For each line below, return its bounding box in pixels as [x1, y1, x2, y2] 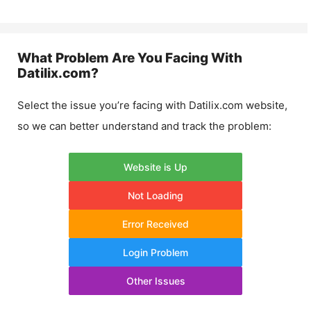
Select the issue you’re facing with [17, 99, 189, 112]
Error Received [122, 217, 189, 230]
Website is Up [124, 160, 187, 173]
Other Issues [126, 274, 185, 287]
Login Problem [123, 246, 188, 258]
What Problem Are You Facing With [17, 50, 242, 66]
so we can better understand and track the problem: [17, 119, 271, 133]
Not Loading [128, 189, 183, 201]
